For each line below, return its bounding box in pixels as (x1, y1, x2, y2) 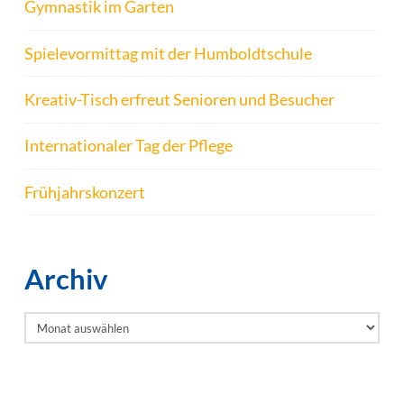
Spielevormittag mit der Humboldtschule (23, 42, 312, 63)
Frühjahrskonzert (23, 181, 145, 202)
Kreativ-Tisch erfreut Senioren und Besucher (23, 88, 335, 109)
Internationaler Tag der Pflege (23, 135, 233, 156)
